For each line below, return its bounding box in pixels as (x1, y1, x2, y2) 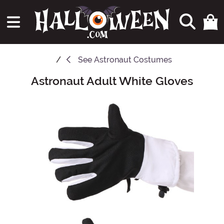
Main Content (4, 74, 54, 84)
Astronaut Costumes (94, 55, 172, 65)
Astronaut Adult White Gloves (31, 74, 193, 88)
